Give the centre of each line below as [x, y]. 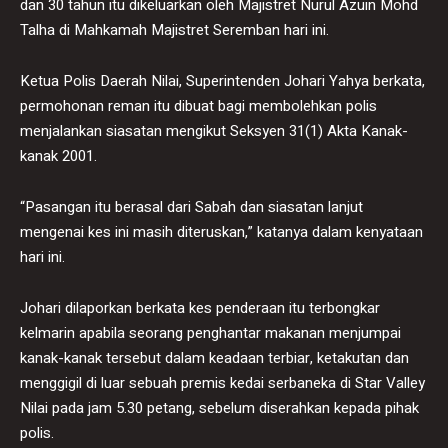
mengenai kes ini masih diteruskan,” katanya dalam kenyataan [221, 231]
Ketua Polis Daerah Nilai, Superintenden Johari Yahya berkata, [222, 80]
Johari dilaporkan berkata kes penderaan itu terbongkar [200, 307]
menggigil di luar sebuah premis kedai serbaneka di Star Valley [222, 382]
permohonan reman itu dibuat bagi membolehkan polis [198, 105]
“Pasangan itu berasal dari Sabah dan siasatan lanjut [191, 206]
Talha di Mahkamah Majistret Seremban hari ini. [174, 29]
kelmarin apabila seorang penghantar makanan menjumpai [210, 332]
